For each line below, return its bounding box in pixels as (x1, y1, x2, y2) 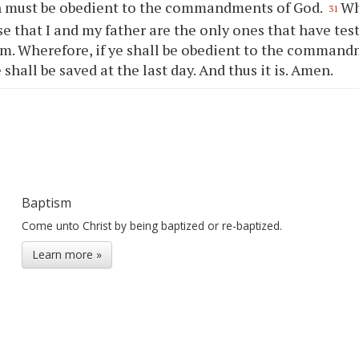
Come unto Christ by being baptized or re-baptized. (21, 217, 282, 233)
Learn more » (31, 246, 102, 262)
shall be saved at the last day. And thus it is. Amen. (2, 59, 334, 79)
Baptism (21, 193, 71, 212)
